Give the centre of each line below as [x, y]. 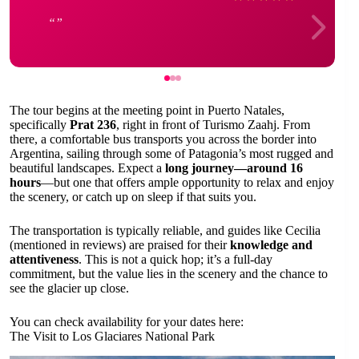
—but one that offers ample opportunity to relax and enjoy [188, 182]
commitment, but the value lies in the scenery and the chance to [169, 273]
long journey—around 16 [234, 167]
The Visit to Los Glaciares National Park [112, 336]
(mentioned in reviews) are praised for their [120, 244]
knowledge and [271, 244]
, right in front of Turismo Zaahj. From [213, 124]
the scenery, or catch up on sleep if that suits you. [133, 196]
